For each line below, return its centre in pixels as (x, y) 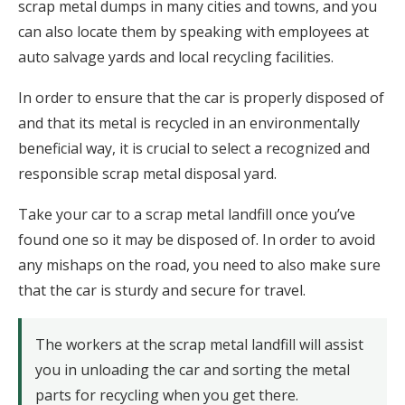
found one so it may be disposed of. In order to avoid (197, 240)
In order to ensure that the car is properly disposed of (201, 98)
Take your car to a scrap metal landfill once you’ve (187, 215)
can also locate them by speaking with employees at (193, 32)
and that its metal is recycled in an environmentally (189, 123)
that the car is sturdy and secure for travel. (162, 291)
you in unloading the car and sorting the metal (193, 370)
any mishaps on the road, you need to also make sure (199, 265)
